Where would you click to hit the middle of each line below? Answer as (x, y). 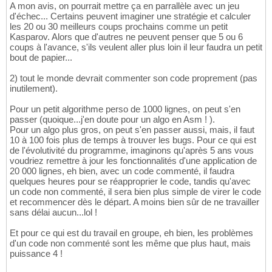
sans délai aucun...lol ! (53, 212)
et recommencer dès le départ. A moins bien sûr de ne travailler (134, 202)
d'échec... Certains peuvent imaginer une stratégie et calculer (130, 16)
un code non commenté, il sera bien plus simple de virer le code (135, 192)
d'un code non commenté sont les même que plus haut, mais (130, 243)
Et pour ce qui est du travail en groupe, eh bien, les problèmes (131, 233)
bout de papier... (41, 58)
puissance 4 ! (36, 254)
